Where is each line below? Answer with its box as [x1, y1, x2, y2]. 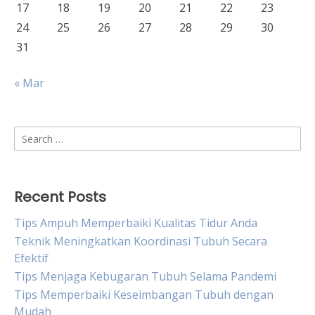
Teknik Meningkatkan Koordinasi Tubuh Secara [14, 233, 267, 249]
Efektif [14, 250, 49, 266]
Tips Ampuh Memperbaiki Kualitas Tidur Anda [14, 215, 257, 231]
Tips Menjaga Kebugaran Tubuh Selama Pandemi [14, 269, 276, 284]
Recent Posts [14, 187, 106, 207]
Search [13, 127, 49, 142]
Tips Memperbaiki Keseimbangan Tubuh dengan [14, 287, 274, 302]
